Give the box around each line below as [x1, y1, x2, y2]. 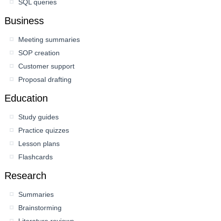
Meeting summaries [18, 36, 80, 44]
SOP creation [18, 49, 60, 57]
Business [4, 15, 44, 27]
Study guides [18, 113, 59, 121]
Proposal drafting [18, 75, 72, 84]
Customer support [18, 62, 75, 71]
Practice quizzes [18, 126, 70, 135]
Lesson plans [18, 140, 60, 148]
